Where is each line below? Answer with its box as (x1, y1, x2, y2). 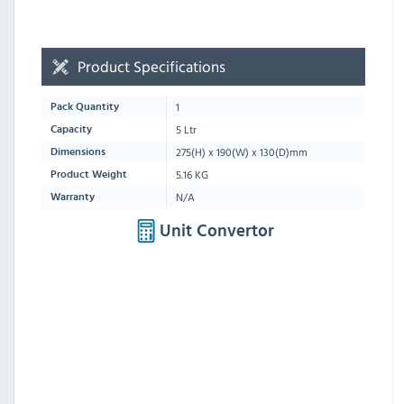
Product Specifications (78, 54, 225, 78)
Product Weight (50, 168, 127, 179)
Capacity (50, 123, 92, 134)
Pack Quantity (50, 100, 119, 112)
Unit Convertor (159, 222, 274, 240)
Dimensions (50, 145, 106, 157)
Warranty (50, 190, 95, 202)
